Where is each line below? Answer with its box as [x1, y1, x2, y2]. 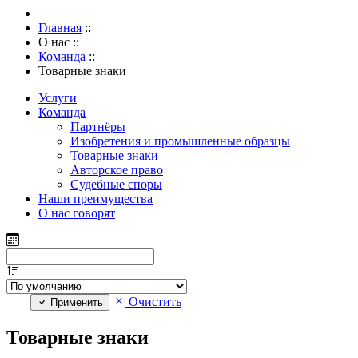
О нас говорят [38, 206, 115, 221]
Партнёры [70, 120, 125, 134]
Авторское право [70, 163, 163, 177]
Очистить [125, 295, 181, 309]
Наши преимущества [38, 192, 153, 206]
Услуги [38, 91, 77, 105]
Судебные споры [70, 177, 162, 192]
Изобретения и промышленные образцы [70, 134, 290, 149]
